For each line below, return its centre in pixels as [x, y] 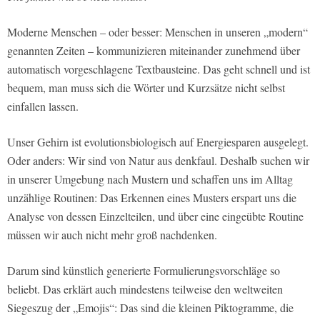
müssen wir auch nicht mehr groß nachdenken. [112, 235]
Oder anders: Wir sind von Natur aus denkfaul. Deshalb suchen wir [158, 161]
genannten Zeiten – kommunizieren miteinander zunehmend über [154, 51]
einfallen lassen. [43, 106]
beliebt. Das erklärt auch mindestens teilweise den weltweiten [145, 289]
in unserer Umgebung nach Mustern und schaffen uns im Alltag [150, 179]
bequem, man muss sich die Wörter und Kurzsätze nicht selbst [146, 88]
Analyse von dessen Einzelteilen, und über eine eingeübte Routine [155, 216]
